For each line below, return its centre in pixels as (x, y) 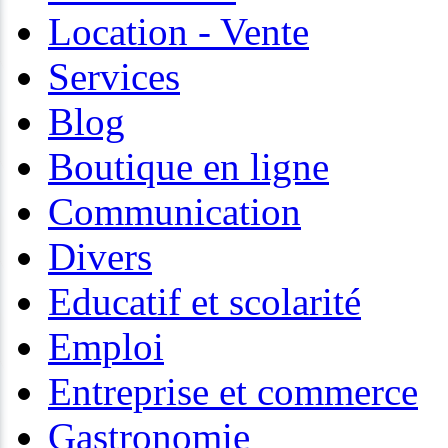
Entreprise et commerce (233, 392)
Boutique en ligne (188, 167)
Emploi (106, 347)
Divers (100, 257)
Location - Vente (178, 32)
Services (114, 77)
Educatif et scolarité (204, 302)
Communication (174, 212)
